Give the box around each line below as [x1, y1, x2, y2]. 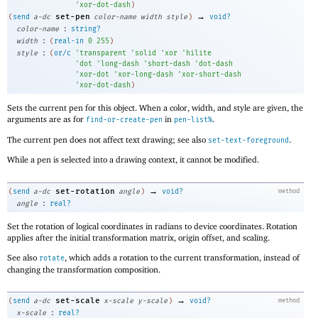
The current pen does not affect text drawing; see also [7, 133, 208, 145]
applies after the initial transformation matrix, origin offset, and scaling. [7, 231, 270, 243]
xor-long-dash [118, 70, 173, 79]
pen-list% [174, 115, 212, 124]
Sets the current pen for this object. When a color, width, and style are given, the [7, 102, 303, 113]
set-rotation [55, 186, 115, 196]
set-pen [55, 11, 90, 21]
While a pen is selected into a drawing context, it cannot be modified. [7, 154, 259, 165]
